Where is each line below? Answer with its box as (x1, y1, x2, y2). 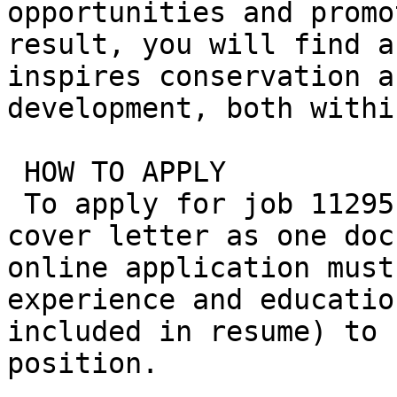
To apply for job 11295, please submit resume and (7, 188, 24, 221)
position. (7, 347, 159, 380)
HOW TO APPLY (7, 156, 24, 189)
